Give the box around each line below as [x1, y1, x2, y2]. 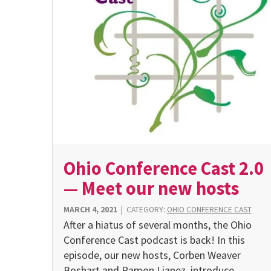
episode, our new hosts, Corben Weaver [63, 248, 241, 263]
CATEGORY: [126, 204, 167, 215]
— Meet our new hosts [63, 177, 239, 200]
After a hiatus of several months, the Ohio [63, 218, 252, 232]
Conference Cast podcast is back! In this [63, 233, 245, 247]
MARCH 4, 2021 [63, 204, 117, 215]
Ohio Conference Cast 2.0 [63, 157, 264, 180]
